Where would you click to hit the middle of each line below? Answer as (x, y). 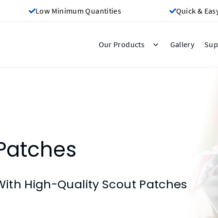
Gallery (182, 44)
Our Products (122, 45)
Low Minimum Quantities (79, 11)
